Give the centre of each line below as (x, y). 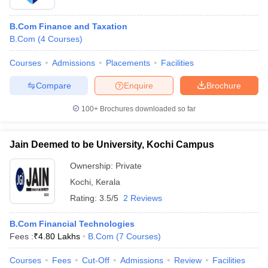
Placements (128, 63)
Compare (53, 85)
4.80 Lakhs (59, 236)
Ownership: (93, 166)
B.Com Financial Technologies (72, 224)
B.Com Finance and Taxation (68, 26)
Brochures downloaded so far (147, 109)
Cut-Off (96, 260)
